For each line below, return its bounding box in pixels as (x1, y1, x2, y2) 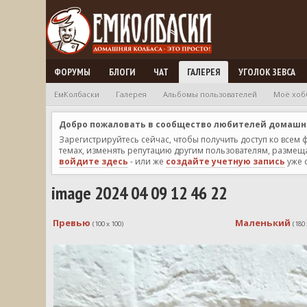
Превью (53, 217, 91, 229)
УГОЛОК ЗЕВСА (238, 66, 296, 78)
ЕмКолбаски (54, 89, 100, 99)
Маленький (234, 217, 291, 229)
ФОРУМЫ (54, 66, 91, 78)
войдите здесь (59, 156, 129, 167)
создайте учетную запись (166, 156, 286, 167)
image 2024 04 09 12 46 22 (51, 182, 228, 204)
